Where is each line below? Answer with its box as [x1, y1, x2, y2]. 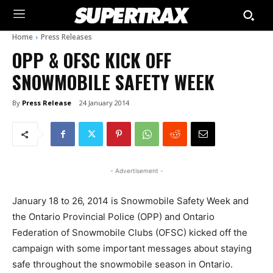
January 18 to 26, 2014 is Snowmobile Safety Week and [12, 195, 249, 207]
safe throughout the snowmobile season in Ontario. [12, 258, 233, 271]
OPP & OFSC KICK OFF [12, 46, 171, 74]
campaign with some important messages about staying [12, 243, 252, 255]
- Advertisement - [110, 167, 163, 175]
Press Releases [41, 32, 92, 42]
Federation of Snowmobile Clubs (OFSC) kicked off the [12, 227, 247, 239]
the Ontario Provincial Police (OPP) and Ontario [12, 211, 214, 223]
